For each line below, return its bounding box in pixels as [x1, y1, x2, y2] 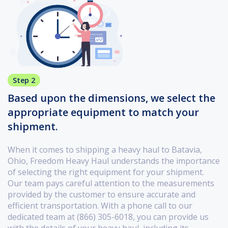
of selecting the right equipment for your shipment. [8, 166, 204, 178]
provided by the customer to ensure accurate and [8, 189, 195, 201]
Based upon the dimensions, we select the [8, 91, 215, 105]
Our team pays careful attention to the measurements [8, 178, 214, 189]
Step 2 [13, 75, 35, 85]
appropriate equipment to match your [8, 105, 199, 120]
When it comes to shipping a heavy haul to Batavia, [8, 144, 202, 156]
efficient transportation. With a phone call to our [8, 200, 192, 212]
